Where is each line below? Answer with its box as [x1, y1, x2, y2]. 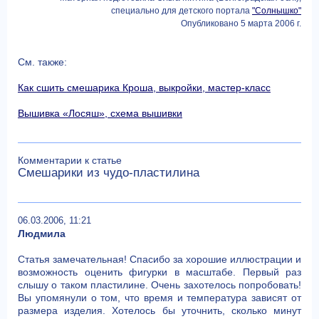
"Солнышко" [252, 5, 301, 16]
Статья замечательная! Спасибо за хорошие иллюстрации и [18, 253, 301, 265]
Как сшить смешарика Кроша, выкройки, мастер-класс [18, 81, 271, 93]
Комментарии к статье [18, 154, 122, 166]
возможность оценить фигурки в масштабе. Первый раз [18, 266, 301, 278]
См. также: [18, 56, 67, 68]
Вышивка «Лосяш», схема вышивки [18, 107, 182, 119]
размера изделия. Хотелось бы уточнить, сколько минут [18, 304, 301, 316]
